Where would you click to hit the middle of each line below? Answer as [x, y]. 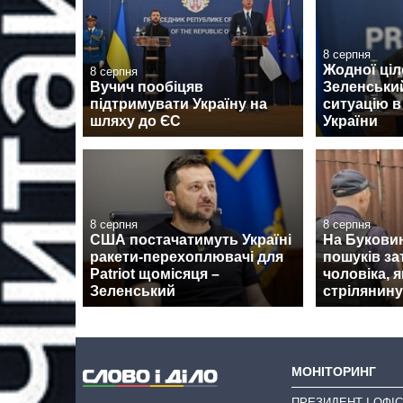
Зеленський [133, 291]
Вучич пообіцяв [147, 87]
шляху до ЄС [135, 121]
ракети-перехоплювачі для [187, 257]
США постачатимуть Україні [191, 240]
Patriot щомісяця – [155, 274]
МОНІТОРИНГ [334, 372]
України [350, 121]
